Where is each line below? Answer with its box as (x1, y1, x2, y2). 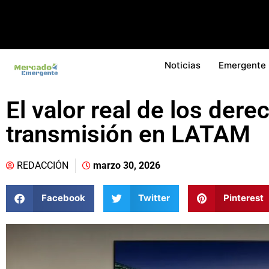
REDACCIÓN (17, 159, 68, 171)
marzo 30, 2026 (93, 159, 160, 171)
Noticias (165, 59, 201, 71)
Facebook (41, 192, 85, 204)
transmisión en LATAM (6, 119, 250, 148)
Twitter (138, 192, 170, 204)
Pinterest (223, 192, 264, 204)
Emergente (219, 59, 266, 71)
